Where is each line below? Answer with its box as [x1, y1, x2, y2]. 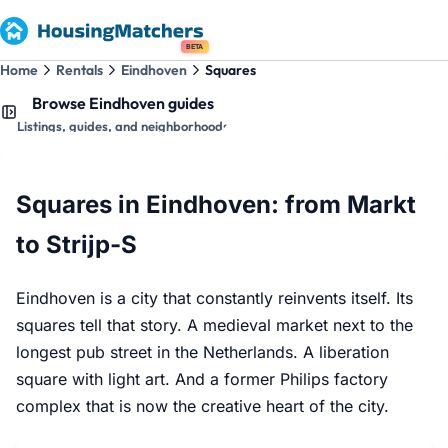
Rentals [56, 61, 103, 79]
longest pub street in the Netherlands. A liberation [16, 341, 389, 362]
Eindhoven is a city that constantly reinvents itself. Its [16, 287, 413, 308]
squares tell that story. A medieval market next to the [16, 314, 413, 335]
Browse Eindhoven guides [32, 92, 214, 113]
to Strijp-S [16, 229, 137, 259]
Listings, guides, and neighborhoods [17, 117, 229, 134]
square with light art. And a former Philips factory [16, 368, 388, 389]
